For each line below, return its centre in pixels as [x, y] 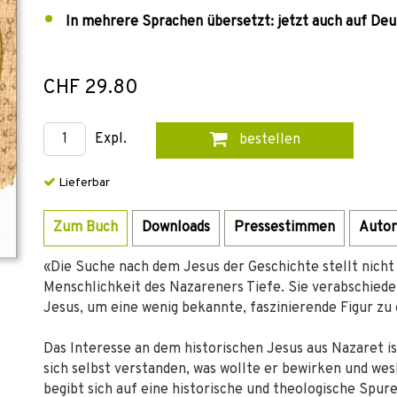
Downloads [176, 228]
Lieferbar [83, 183]
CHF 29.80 [91, 88]
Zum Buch [86, 228]
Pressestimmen [284, 228]
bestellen [268, 140]
